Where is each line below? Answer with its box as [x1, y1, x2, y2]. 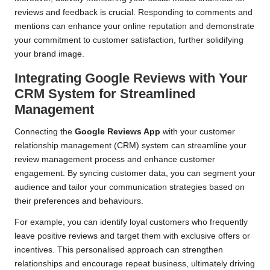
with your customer [160, 127, 235, 137]
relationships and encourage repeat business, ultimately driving [14, 259, 255, 269]
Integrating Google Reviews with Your [14, 71, 248, 86]
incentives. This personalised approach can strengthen [14, 245, 223, 255]
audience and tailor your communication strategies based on [14, 183, 245, 192]
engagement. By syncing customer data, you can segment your [14, 169, 256, 178]
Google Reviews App [75, 127, 160, 137]
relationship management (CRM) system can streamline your [14, 141, 246, 151]
